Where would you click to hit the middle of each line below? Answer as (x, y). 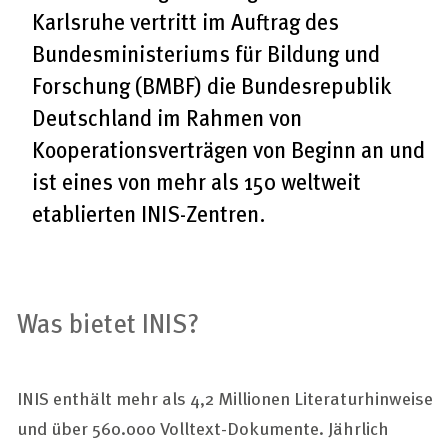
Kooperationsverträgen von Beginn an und (228, 149)
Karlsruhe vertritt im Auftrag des (185, 21)
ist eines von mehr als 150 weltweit (196, 181)
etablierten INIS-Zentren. (149, 213)
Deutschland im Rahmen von (167, 117)
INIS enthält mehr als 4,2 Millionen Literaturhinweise (225, 397)
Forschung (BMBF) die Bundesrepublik (211, 85)
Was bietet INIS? (108, 322)
